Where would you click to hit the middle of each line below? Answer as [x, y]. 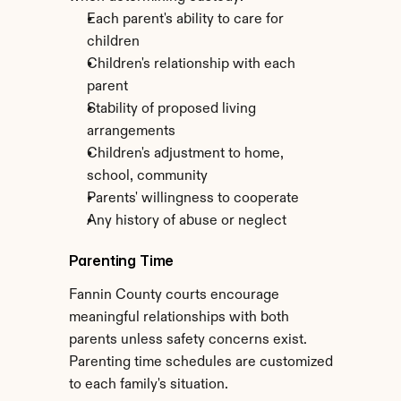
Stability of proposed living [171, 109]
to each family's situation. [148, 385]
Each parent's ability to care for [185, 20]
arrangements [131, 132]
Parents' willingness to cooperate [192, 199]
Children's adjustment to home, [185, 154]
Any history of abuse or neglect [186, 221]
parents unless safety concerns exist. [188, 340]
